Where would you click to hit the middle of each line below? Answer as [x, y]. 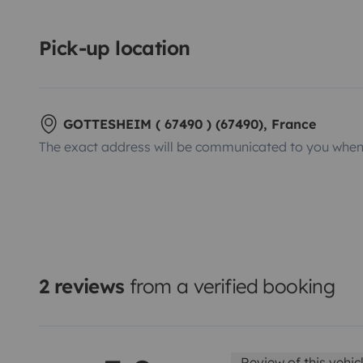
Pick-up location [115, 47]
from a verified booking [230, 286]
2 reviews [82, 286]
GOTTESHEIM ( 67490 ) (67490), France [190, 124]
